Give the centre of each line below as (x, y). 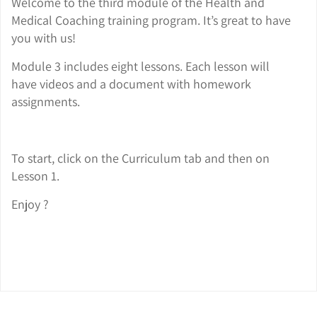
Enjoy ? (30, 204)
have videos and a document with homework (131, 83)
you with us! (44, 38)
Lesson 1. (35, 175)
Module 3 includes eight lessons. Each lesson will (140, 66)
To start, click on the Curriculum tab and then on (140, 158)
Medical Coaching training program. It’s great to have (151, 20)
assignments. (46, 101)
